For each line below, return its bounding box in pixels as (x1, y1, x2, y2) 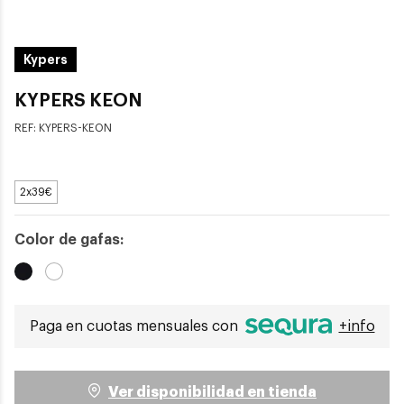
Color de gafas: (14, 232, 124, 247)
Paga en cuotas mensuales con (29, 318, 242, 334)
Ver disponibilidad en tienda (108, 384, 317, 399)
